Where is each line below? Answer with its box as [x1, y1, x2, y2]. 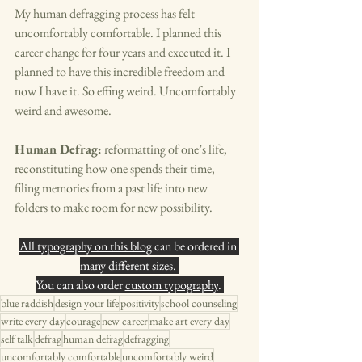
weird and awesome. [15, 102, 114, 119]
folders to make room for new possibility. [15, 199, 215, 216]
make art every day [149, 314, 229, 328]
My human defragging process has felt [15, 5, 197, 22]
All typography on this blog [19, 238, 152, 255]
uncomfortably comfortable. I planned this [15, 24, 224, 41]
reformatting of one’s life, [102, 141, 229, 158]
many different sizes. [80, 257, 179, 274]
